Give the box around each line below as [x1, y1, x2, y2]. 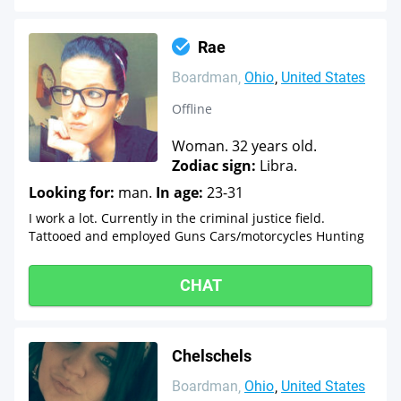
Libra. [256, 156, 297, 175]
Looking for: [29, 183, 115, 202]
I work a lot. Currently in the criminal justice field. [29, 209, 325, 226]
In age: [156, 183, 203, 202]
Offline [172, 100, 212, 117]
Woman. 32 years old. [172, 136, 317, 156]
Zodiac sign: [172, 156, 256, 175]
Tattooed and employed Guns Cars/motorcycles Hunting [29, 227, 364, 244]
